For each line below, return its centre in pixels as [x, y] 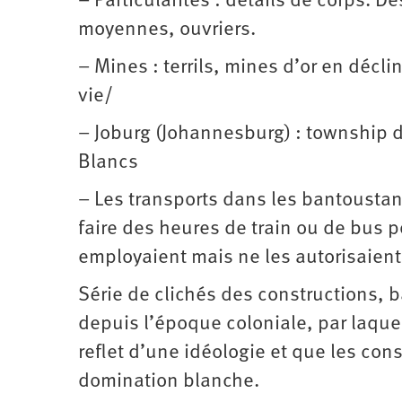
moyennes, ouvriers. [167, 30]
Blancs [108, 162]
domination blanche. [169, 381]
